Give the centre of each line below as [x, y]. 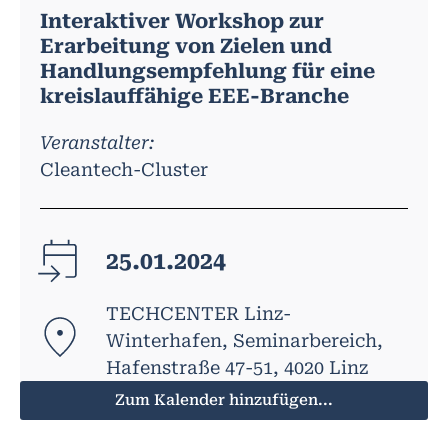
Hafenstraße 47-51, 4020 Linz [236, 367]
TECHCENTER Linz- [198, 313]
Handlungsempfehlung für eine [207, 70]
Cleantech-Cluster [124, 169]
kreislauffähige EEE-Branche [194, 95]
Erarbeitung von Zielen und [186, 45]
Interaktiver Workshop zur [182, 20]
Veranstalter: [97, 142]
